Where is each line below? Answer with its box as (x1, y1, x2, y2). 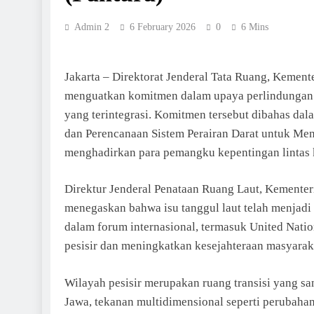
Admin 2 (74, 22, 109, 32)
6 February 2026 (130, 22, 196, 32)
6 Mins (241, 22, 268, 32)
